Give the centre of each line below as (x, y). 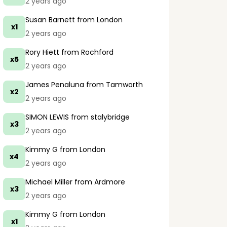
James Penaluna (55, 85)
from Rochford (86, 52)
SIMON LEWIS (47, 117)
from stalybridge (99, 117)
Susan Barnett (50, 20)
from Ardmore (99, 182)
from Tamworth (113, 85)
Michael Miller (49, 182)
